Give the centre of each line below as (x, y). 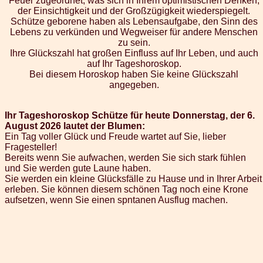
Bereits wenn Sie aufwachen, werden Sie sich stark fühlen (125, 157)
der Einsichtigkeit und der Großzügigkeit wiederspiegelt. (134, 11)
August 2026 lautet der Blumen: (75, 126)
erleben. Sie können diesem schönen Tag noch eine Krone (127, 189)
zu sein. (134, 42)
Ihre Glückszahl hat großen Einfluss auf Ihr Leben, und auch (134, 53)
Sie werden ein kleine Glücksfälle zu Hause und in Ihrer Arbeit (133, 178)
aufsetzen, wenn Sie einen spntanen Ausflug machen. (116, 200)
